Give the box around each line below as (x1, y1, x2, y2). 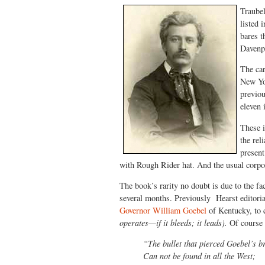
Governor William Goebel (119, 204, 206, 216)
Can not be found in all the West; (143, 250, 256, 262)
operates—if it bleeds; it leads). (119, 216, 227, 228)
